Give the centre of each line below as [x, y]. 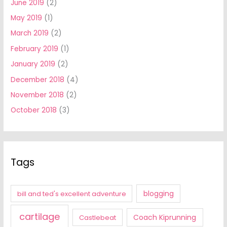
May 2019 [27, 18]
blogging [158, 193]
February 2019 [35, 49]
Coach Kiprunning [165, 217]
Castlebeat [98, 217]
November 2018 [37, 95]
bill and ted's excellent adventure [71, 194]
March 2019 [30, 33]
